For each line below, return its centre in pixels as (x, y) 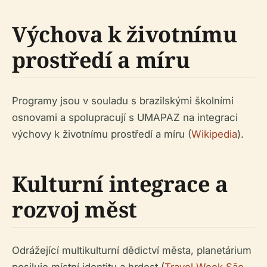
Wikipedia (214, 134)
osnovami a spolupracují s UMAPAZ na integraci (125, 117)
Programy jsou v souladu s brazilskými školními (123, 101)
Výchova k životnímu (125, 34)
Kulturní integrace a (120, 184)
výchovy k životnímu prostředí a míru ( (102, 134)
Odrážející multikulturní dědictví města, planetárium (132, 250)
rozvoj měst (75, 209)
